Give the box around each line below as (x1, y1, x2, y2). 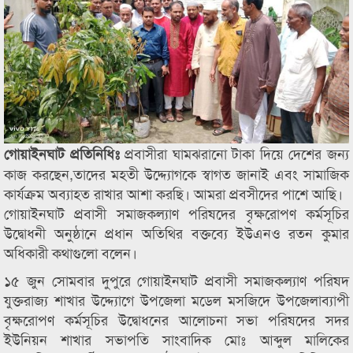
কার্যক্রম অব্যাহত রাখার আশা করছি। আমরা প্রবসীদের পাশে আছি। (4, 183, 343, 203)
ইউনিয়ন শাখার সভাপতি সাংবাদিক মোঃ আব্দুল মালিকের (4, 329, 349, 349)
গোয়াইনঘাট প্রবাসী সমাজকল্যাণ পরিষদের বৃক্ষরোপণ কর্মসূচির (4, 203, 349, 223)
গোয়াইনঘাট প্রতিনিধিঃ (4, 143, 120, 164)
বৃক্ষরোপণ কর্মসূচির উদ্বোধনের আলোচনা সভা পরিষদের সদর (4, 309, 349, 329)
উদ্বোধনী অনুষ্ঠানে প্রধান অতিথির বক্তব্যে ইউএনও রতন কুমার (4, 222, 349, 243)
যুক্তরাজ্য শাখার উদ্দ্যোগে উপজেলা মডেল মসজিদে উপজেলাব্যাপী (4, 289, 349, 310)
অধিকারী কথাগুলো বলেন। (4, 242, 137, 262)
